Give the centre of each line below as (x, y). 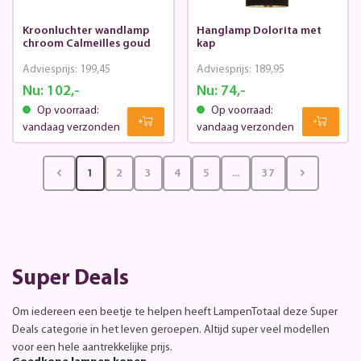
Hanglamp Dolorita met (259, 31)
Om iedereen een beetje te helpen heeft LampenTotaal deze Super (175, 313)
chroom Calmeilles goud (86, 44)
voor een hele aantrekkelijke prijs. (92, 348)
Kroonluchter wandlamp (85, 31)
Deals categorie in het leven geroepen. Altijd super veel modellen (171, 330)
